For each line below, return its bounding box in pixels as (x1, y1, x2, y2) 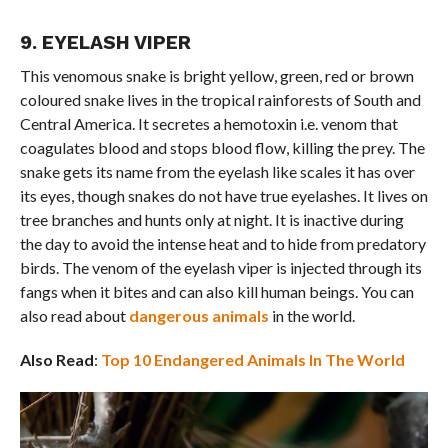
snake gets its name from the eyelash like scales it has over (19, 161, 415, 181)
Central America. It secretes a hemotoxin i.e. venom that (19, 113, 398, 133)
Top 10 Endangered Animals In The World (100, 349, 405, 369)
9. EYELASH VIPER (19, 30, 191, 54)
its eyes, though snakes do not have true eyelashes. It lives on (19, 185, 428, 205)
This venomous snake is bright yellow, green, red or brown (19, 65, 414, 85)
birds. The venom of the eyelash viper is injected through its (19, 257, 422, 277)
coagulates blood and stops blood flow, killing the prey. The (19, 137, 425, 157)
